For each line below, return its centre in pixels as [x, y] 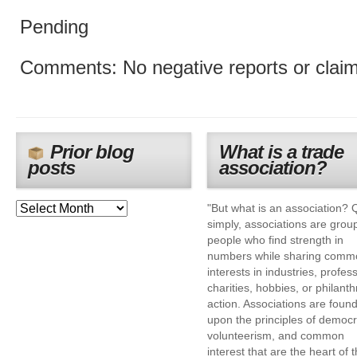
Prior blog [92, 152]
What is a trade [281, 152]
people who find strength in [275, 240]
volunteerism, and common [276, 335]
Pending [54, 27]
